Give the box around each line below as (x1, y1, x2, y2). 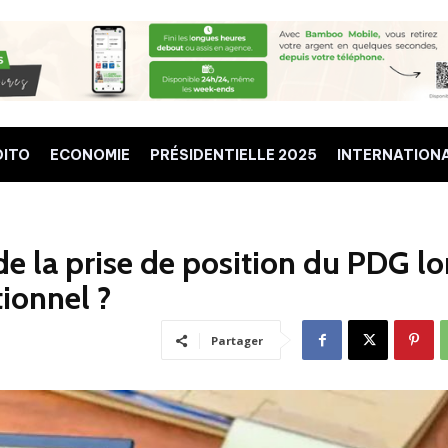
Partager (211, 333, 263, 349)
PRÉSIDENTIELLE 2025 (150, 145, 317, 164)
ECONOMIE (50, 145, 130, 164)
